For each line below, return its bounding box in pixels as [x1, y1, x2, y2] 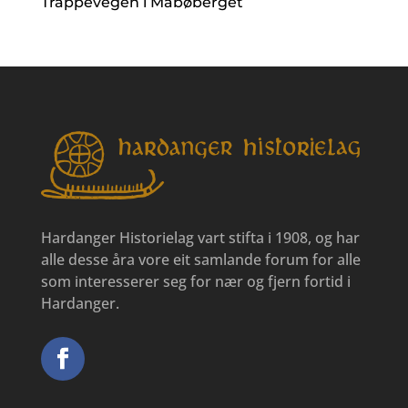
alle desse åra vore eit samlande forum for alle [40, 250, 361, 270]
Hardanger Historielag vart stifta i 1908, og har [40, 228, 360, 249]
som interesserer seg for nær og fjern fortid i [40, 271, 351, 292]
